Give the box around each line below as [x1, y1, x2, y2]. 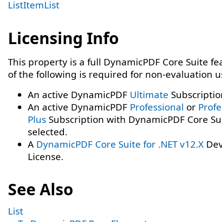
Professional [130, 101, 184, 113]
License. [28, 150, 63, 163]
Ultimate [130, 88, 168, 101]
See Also [8, 178, 73, 200]
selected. [28, 125, 67, 138]
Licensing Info [8, 27, 119, 49]
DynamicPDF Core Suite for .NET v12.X [36, 138, 204, 151]
